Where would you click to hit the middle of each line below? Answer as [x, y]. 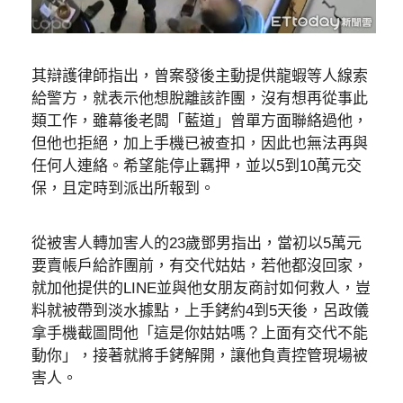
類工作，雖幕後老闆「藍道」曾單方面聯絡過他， [200, 121]
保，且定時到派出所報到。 [123, 189]
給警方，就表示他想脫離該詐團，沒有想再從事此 [200, 99]
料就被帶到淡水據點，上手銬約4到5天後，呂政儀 [200, 310]
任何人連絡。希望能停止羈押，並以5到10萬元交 [197, 166]
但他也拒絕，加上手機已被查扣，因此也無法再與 [200, 144]
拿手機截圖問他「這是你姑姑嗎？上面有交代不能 [200, 333]
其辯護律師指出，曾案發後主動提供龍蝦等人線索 [200, 76]
